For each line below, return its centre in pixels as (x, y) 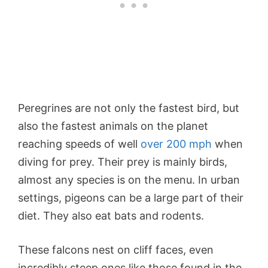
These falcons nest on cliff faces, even (116, 249)
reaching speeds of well (79, 144)
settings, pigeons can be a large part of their (131, 197)
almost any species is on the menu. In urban (129, 179)
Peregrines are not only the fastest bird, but (129, 108)
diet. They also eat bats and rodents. (111, 215)
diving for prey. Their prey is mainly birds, (123, 162)
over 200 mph (176, 144)
